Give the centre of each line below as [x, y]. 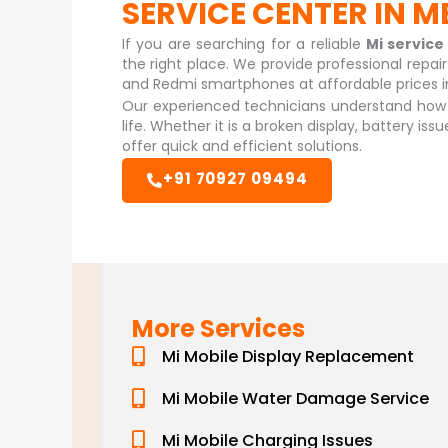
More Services [218, 328]
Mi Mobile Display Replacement [288, 356]
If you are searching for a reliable [244, 44]
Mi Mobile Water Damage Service [295, 398]
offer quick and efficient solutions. [242, 146]
